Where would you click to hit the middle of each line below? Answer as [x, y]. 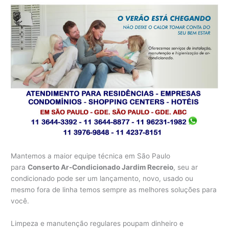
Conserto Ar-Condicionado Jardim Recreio [101, 167]
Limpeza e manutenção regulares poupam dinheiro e [97, 224]
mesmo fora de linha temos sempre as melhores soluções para [114, 190]
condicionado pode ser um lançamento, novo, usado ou [102, 179]
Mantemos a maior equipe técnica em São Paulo [91, 156]
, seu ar [186, 167]
